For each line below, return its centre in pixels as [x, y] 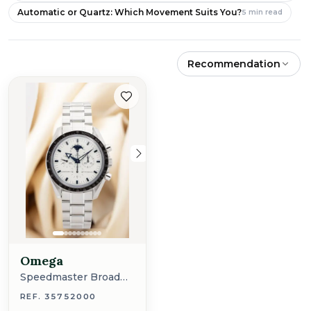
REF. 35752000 [58, 296]
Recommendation [234, 64]
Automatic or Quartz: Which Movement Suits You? [129, 12]
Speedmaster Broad [70, 277]
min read [266, 12]
